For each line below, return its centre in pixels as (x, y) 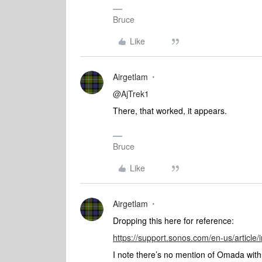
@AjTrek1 (131, 94)
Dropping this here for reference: (173, 220)
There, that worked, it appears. (171, 111)
